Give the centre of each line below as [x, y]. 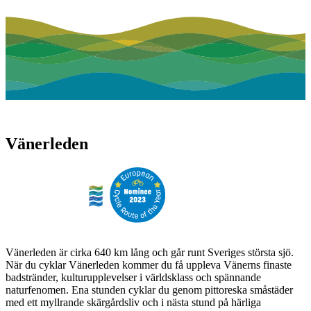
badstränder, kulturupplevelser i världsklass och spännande [133, 278]
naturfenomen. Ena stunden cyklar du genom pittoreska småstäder [149, 290]
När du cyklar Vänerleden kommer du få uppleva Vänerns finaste [149, 265]
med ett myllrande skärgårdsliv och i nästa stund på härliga [133, 303]
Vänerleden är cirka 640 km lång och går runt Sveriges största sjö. [150, 253]
